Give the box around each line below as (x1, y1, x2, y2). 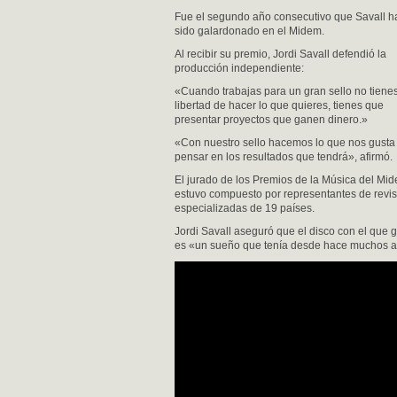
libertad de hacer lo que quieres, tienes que (175, 99, 384, 112)
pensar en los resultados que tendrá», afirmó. (175, 151, 393, 163)
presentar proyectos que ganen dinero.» (175, 113, 368, 126)
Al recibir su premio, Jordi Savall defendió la (175, 48, 386, 60)
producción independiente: (175, 62, 304, 74)
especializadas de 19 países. (175, 202, 315, 214)
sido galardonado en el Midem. (175, 25, 324, 37)
